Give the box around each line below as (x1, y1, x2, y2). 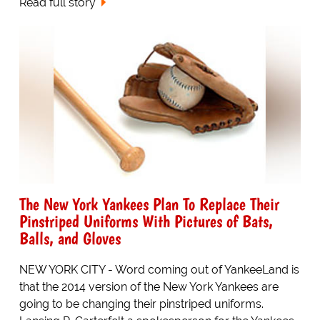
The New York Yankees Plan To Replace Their (19, 194, 279, 215)
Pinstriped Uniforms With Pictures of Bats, (19, 211, 273, 232)
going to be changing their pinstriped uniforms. (19, 297, 264, 311)
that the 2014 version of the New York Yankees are (19, 280, 279, 294)
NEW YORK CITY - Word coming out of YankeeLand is (19, 263, 299, 277)
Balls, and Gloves (19, 228, 121, 249)
